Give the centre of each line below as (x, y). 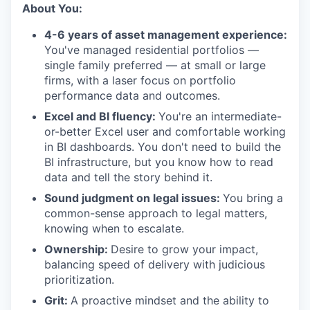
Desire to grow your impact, (184, 249)
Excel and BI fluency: (101, 117)
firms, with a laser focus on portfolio (140, 81)
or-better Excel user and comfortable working (165, 132)
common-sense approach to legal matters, (156, 213)
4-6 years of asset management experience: (166, 35)
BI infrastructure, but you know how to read (159, 162)
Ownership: (77, 249)
